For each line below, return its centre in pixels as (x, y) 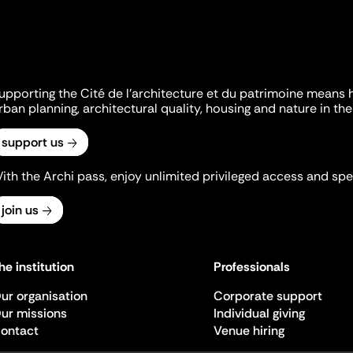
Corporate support (268, 296)
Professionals (251, 267)
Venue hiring (249, 331)
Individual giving (259, 313)
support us (33, 142)
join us (20, 210)
